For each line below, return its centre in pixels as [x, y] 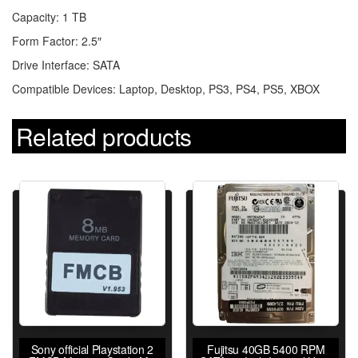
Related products [104, 136]
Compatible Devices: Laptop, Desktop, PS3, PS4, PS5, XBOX [166, 88]
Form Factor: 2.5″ [57, 40]
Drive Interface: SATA [66, 64]
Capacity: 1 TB [49, 16]
